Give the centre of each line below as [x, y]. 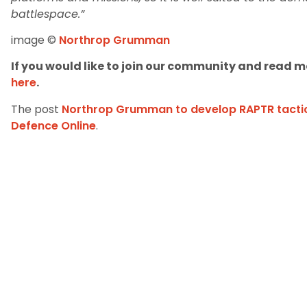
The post [36, 109]
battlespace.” [48, 14]
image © [35, 40]
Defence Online [53, 125]
